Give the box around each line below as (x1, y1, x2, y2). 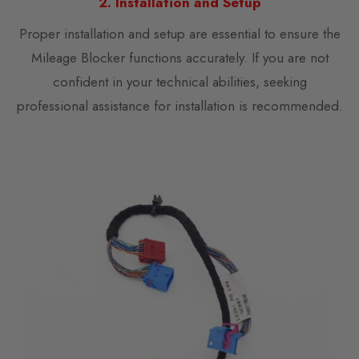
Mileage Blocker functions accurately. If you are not (30, 48, 329, 68)
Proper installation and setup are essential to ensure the (18, 24, 341, 44)
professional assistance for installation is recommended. (16, 96, 343, 116)
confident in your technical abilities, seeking (52, 72, 307, 92)
